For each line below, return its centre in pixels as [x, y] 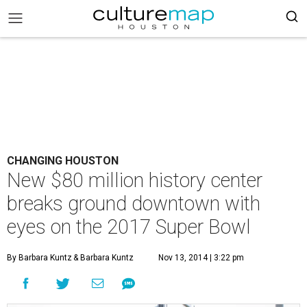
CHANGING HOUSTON [63, 161]
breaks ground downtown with [134, 204]
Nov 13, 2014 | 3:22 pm [201, 258]
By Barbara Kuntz [39, 258]
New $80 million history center [135, 180]
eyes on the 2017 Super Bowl [129, 227]
